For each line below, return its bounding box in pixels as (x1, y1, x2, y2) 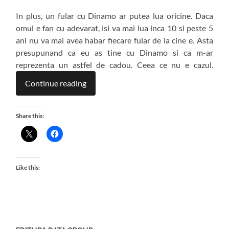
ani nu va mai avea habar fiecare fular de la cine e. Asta (16, 35, 213, 45)
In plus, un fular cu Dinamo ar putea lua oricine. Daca (16, 11, 213, 21)
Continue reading (25, 78, 87, 88)
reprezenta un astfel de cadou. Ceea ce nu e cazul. (16, 60, 213, 70)
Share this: (16, 112, 44, 120)
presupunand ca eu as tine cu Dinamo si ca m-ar (16, 48, 213, 58)
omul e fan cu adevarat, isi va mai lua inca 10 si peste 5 (16, 23, 213, 33)
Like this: (16, 164, 40, 172)
